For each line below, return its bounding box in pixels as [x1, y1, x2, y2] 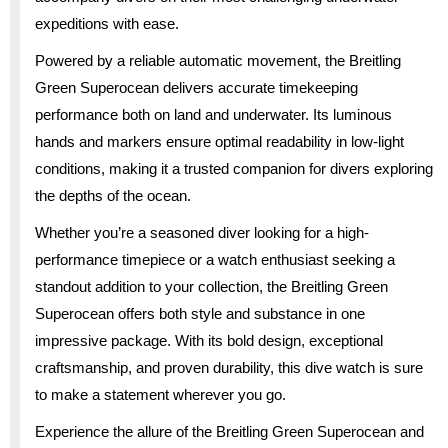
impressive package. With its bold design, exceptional [35, 331, 383, 349]
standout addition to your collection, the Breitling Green [35, 277, 388, 295]
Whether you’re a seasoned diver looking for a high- [35, 223, 369, 241]
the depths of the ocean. [35, 186, 191, 204]
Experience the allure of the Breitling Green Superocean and [35, 422, 424, 440]
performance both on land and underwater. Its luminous [35, 105, 392, 123]
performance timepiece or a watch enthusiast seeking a [35, 250, 395, 268]
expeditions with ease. [35, 14, 179, 32]
